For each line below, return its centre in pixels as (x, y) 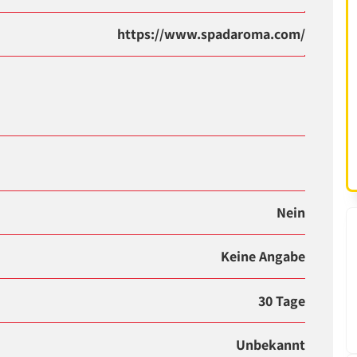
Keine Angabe (263, 257)
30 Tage (282, 300)
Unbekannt (271, 344)
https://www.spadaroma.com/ (212, 33)
